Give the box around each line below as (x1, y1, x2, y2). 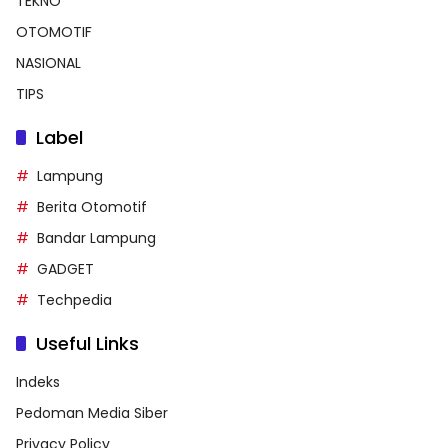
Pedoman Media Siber (16, 403, 168, 424)
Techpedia (37, 290, 112, 311)
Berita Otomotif (37, 197, 147, 218)
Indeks (16, 372, 60, 393)
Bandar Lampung (37, 228, 156, 249)
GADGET (37, 259, 94, 280)
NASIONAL (16, 53, 81, 74)
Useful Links (36, 331, 139, 357)
